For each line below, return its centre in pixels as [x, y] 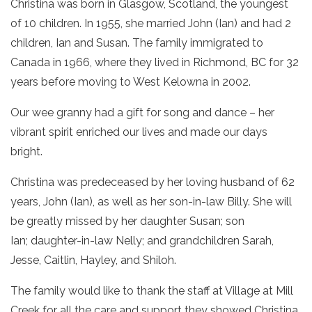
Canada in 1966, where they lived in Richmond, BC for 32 [155, 62]
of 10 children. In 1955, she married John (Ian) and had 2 [151, 23]
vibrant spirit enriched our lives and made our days [139, 132]
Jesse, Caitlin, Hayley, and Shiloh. [93, 260]
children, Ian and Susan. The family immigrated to [137, 43]
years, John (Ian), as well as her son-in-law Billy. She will [151, 202]
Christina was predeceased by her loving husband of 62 [153, 182]
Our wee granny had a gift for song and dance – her [142, 112]
